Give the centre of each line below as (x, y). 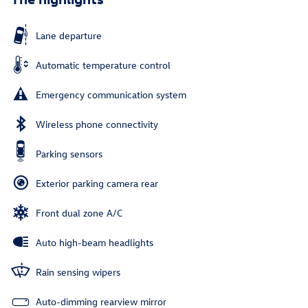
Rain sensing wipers (78, 272)
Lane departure (69, 36)
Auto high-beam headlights (95, 243)
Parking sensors (69, 154)
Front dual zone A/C (79, 213)
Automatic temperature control (103, 65)
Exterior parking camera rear (97, 184)
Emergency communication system (111, 95)
